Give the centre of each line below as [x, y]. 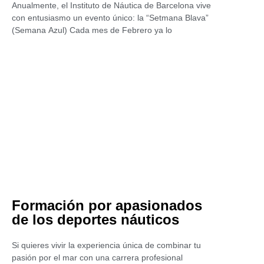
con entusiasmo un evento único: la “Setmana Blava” [110, 18]
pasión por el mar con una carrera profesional [97, 258]
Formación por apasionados [107, 205]
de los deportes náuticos [95, 220]
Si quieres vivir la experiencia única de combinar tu [106, 245]
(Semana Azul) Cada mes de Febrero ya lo [92, 30]
